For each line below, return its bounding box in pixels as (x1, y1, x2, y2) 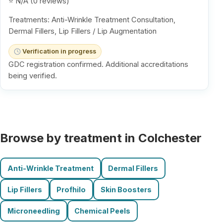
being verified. (8, 71, 57, 81)
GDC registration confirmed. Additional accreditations (8, 60, 188, 69)
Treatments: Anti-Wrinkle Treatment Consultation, (8, 15, 175, 24)
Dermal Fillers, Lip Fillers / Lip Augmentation (8, 26, 157, 36)
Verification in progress (22, 48, 96, 55)
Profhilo (56, 185, 86, 194)
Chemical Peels (74, 206, 131, 215)
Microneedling (7, 206, 60, 215)
